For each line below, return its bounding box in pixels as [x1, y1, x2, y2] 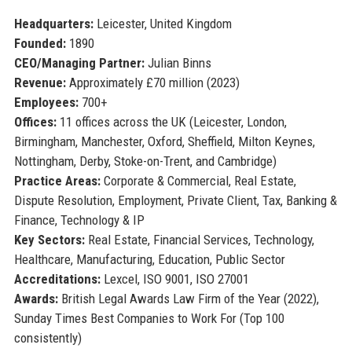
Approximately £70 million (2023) [65, 74, 240, 90]
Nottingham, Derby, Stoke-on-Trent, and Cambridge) [13, 152, 277, 169]
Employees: [13, 93, 79, 110]
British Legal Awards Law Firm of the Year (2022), [57, 290, 319, 306]
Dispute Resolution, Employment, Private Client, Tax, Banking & [13, 192, 337, 208]
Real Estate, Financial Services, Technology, [84, 231, 314, 247]
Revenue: [13, 74, 66, 90]
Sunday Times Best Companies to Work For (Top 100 [13, 310, 284, 326]
